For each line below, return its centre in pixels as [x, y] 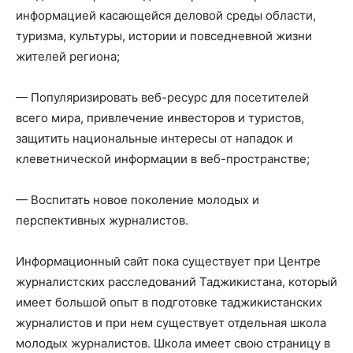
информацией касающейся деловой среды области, [166, 16]
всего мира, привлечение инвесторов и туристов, [160, 118]
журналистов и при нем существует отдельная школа [171, 323]
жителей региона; [68, 57]
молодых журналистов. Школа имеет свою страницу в [173, 344]
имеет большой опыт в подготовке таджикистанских [169, 303]
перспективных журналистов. [102, 221]
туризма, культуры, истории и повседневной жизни [164, 36]
